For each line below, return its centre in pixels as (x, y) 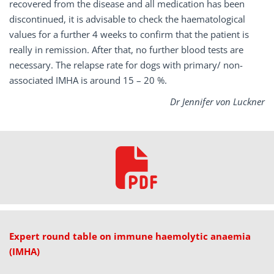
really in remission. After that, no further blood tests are (126, 50)
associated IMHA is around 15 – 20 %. (88, 80)
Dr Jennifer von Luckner (217, 102)
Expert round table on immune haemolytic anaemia (130, 236)
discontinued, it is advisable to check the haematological (127, 19)
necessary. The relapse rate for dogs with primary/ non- (126, 65)
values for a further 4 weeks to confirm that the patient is (129, 35)
